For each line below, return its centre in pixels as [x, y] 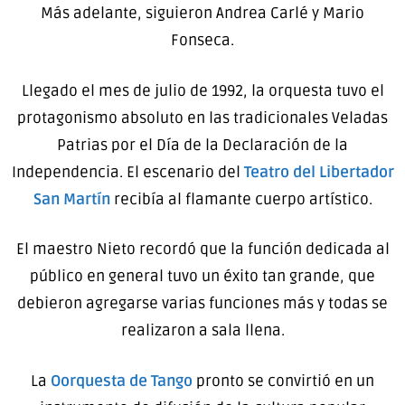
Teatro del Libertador [319, 172]
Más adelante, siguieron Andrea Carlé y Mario [202, 14]
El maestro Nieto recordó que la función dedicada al [202, 250]
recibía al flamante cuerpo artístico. [241, 199]
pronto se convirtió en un [285, 381]
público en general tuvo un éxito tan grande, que [202, 277]
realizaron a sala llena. [202, 331]
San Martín [71, 199]
